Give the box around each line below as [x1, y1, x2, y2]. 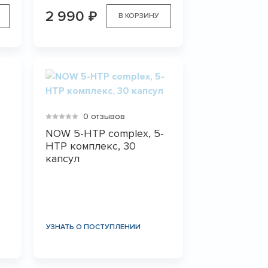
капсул [45, 151, 80, 165]
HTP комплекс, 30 [45, 139, 136, 153]
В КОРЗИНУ [118, 11, 159, 20]
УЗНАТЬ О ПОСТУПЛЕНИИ [45, 222, 141, 232]
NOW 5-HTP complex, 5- [45, 126, 164, 140]
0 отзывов [83, 111, 125, 121]
